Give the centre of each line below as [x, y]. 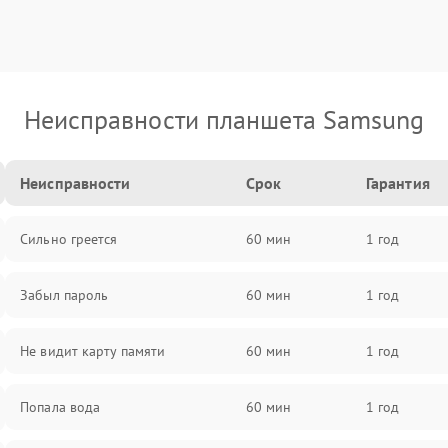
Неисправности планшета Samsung [224, 119]
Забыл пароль [64, 295]
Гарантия [397, 183]
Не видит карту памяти [93, 351]
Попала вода [60, 407]
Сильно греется [69, 239]
